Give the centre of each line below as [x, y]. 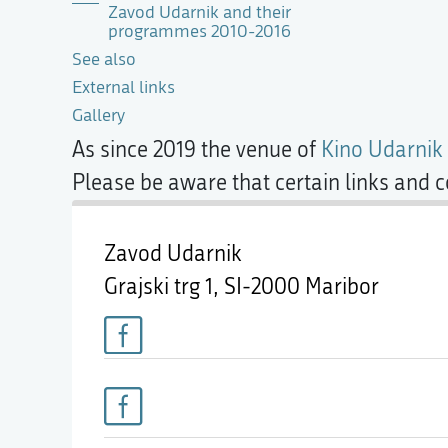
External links [123, 87]
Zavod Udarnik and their [199, 12]
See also [104, 59]
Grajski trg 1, [164, 287]
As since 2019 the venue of [196, 150]
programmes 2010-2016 [199, 31]
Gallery [98, 115]
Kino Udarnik [382, 150]
